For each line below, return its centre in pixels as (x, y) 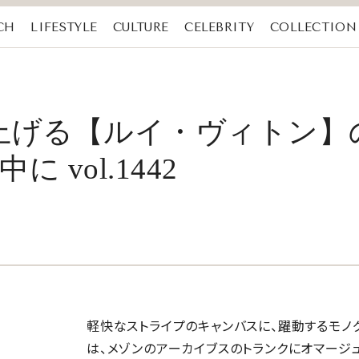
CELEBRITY (219, 27)
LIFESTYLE (64, 27)
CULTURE (141, 27)
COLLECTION (313, 27)
